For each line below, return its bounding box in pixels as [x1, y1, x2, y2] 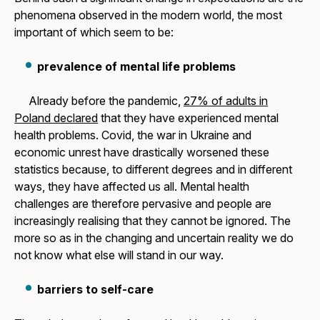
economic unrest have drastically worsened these [14, 144, 270, 159]
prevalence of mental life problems [37, 59, 236, 74]
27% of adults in [184, 93, 269, 108]
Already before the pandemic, [14, 93, 184, 108]
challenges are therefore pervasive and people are [14, 196, 272, 211]
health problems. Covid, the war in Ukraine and [14, 127, 252, 142]
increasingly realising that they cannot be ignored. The [14, 213, 291, 228]
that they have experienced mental [98, 110, 279, 125]
